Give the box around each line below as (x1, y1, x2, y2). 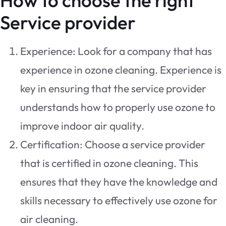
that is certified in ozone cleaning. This (20, 156, 198, 170)
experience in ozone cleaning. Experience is (20, 63, 221, 77)
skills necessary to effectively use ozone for (20, 194, 217, 207)
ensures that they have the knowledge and (20, 175, 217, 189)
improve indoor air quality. (20, 119, 144, 133)
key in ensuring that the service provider (20, 82, 206, 95)
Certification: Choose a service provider (20, 138, 205, 151)
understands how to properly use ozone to (20, 100, 215, 114)
